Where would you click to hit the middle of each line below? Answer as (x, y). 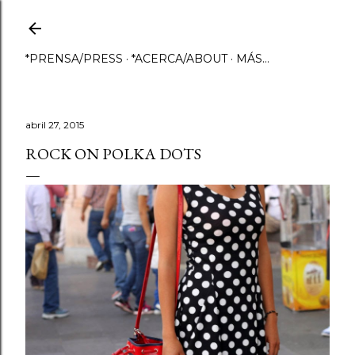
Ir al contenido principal (177, 20)
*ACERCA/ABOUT (179, 59)
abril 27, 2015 (55, 125)
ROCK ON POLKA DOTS (113, 154)
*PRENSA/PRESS (74, 59)
